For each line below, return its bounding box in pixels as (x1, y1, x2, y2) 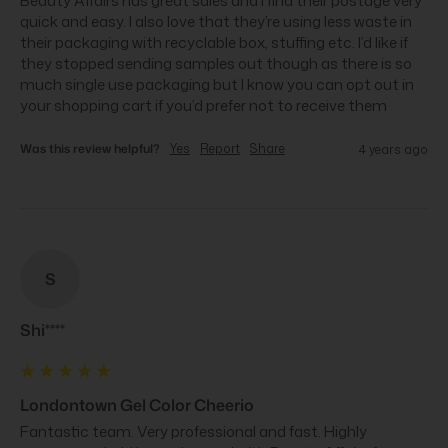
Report (200, 139, 240, 157)
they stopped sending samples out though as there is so (20, 52, 412, 74)
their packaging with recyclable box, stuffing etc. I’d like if (20, 31, 408, 53)
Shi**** (20, 318, 65, 341)
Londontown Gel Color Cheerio (20, 393, 254, 416)
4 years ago (359, 140, 428, 158)
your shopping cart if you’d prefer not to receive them (20, 94, 387, 116)
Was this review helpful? (20, 139, 160, 157)
